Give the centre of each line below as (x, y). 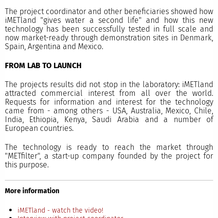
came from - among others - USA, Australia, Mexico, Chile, (109, 111)
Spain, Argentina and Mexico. (55, 47)
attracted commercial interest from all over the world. (109, 93)
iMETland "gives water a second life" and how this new (109, 20)
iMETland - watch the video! (60, 210)
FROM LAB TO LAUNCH (43, 66)
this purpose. (27, 165)
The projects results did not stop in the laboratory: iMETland (109, 85)
